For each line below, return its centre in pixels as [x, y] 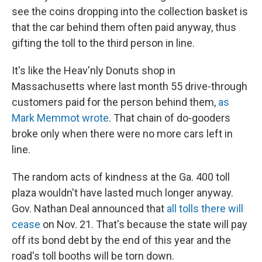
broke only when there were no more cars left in [122, 134]
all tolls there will [205, 208]
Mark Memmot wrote [60, 118]
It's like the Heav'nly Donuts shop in [94, 70]
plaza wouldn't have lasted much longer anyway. [123, 193]
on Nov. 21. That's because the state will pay [144, 224]
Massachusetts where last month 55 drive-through [130, 86]
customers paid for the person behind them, [115, 102]
